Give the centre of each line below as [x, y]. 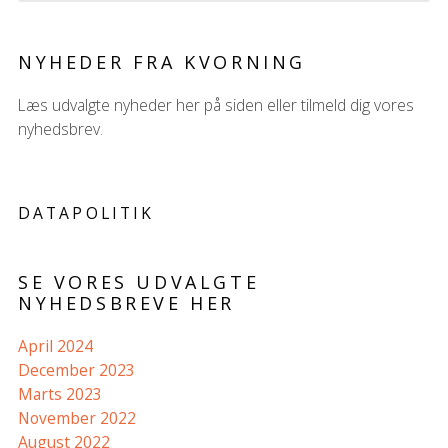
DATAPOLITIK [86, 213]
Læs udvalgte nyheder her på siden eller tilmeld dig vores [215, 105]
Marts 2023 [59, 394]
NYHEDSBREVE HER [126, 303]
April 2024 [55, 346]
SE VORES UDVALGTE [138, 282]
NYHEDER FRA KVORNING [161, 62]
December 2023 [76, 370]
